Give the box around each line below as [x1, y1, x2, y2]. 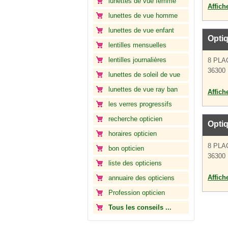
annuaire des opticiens [108, 174, 175, 182]
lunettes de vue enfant [108, 26, 174, 34]
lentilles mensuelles [108, 41, 166, 49]
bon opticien [108, 145, 144, 152]
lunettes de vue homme [108, 12, 178, 19]
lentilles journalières [108, 56, 166, 64]
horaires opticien [108, 130, 157, 137]
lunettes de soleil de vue [108, 71, 180, 78]
